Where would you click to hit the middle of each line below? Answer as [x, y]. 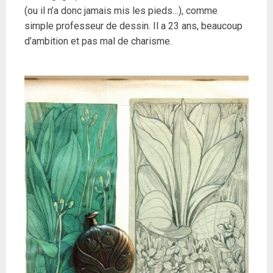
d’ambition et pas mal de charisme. [98, 41]
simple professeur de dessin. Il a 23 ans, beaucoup [133, 26]
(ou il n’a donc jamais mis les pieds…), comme [121, 11]
